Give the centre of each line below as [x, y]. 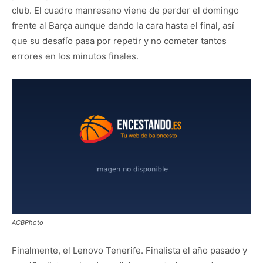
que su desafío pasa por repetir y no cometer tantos [119, 41]
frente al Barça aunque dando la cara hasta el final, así [123, 26]
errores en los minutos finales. [75, 56]
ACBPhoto [28, 222]
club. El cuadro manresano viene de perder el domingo [125, 10]
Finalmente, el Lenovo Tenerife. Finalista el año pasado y [129, 250]
